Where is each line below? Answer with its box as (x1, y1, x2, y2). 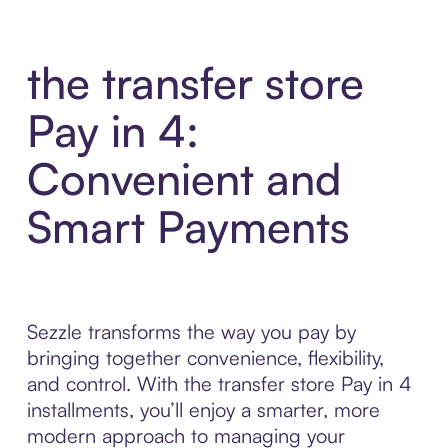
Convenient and (26, 151, 341, 207)
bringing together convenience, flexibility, (26, 345, 384, 371)
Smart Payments (26, 199, 350, 255)
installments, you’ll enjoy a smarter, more (26, 397, 380, 423)
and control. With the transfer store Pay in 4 (26, 371, 412, 397)
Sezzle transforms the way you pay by (26, 319, 356, 345)
